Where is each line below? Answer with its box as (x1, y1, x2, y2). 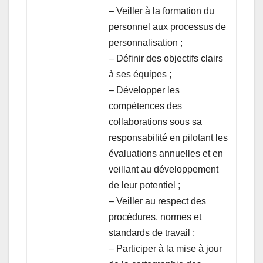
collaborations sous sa (109, 116, 203, 127)
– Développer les (109, 85, 180, 95)
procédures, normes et (109, 211, 202, 222)
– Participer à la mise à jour (109, 243, 222, 254)
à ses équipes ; (109, 69, 172, 79)
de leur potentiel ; (109, 180, 181, 190)
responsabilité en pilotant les (109, 132, 228, 143)
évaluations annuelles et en (109, 148, 224, 159)
